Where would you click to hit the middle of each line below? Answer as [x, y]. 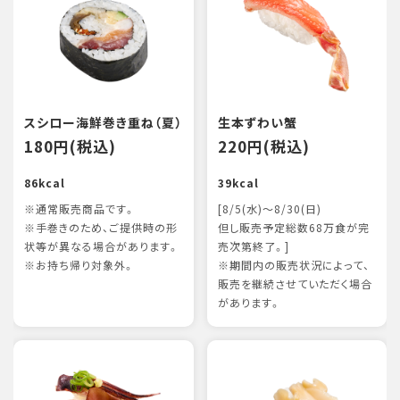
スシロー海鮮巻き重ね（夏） [103, 122]
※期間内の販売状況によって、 [293, 265]
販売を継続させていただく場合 [295, 284]
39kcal [238, 183]
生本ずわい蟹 [257, 122]
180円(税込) [70, 146]
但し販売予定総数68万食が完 [293, 228]
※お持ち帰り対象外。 [79, 265]
